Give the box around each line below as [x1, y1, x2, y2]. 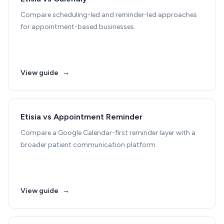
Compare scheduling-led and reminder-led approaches [20, 10, 197, 19]
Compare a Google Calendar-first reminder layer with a [20, 128, 195, 137]
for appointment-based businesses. [20, 22, 135, 31]
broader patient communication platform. [20, 140, 157, 149]
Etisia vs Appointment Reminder [20, 112, 142, 121]
